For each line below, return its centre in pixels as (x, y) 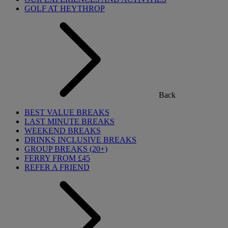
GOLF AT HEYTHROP (65, 8)
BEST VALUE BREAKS (67, 112)
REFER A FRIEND (57, 167)
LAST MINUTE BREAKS (69, 121)
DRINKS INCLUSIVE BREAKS (80, 140)
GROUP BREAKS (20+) (66, 149)
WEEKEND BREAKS (63, 131)
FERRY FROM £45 (57, 158)
